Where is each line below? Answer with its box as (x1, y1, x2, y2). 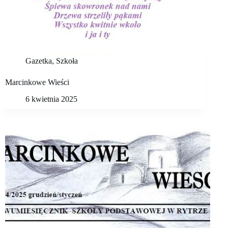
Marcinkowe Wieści (5, 78, 69, 87)
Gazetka (25, 56, 52, 66)
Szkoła (56, 56, 78, 66)
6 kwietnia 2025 (25, 94, 77, 103)
